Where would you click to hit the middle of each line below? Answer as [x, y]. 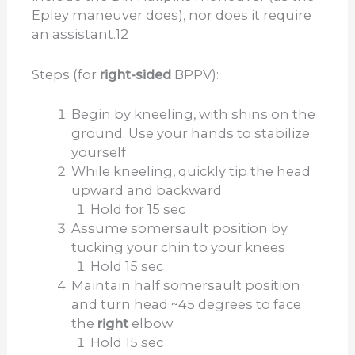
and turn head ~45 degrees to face [186, 304]
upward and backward [146, 190]
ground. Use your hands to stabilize [190, 133]
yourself [98, 152]
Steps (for [65, 74]
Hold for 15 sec [138, 209]
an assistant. [74, 34]
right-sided [134, 74]
